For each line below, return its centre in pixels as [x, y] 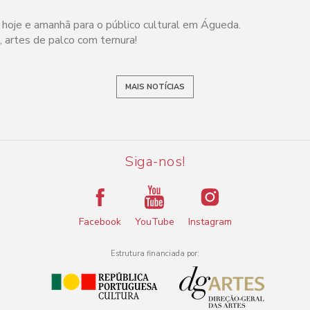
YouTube [154, 221]
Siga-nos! [155, 161]
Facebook [100, 221]
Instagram [210, 221]
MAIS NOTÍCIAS [155, 86]
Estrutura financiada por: [155, 253]
